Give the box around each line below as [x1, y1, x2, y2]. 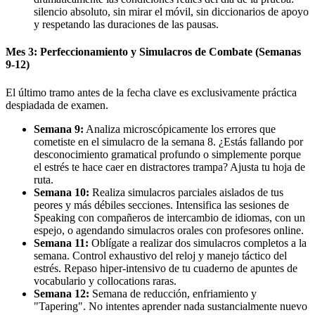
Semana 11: [34, 236, 89, 249]
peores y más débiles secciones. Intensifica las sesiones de [34, 198, 289, 211]
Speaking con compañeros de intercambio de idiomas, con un [34, 211, 305, 224]
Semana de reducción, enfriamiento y [89, 287, 257, 300]
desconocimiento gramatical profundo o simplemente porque [34, 148, 301, 160]
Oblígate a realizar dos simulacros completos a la [89, 236, 307, 249]
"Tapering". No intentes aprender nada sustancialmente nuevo [34, 300, 307, 312]
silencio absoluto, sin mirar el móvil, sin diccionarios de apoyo [34, 6, 309, 18]
